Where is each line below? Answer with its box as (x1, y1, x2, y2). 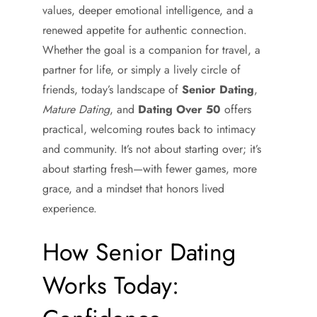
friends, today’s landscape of (42, 81, 182, 98)
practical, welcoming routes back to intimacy (42, 121, 255, 137)
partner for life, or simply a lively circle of (42, 62, 241, 78)
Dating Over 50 (138, 101, 221, 117)
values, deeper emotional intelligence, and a (42, 2, 253, 18)
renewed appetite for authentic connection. (42, 22, 247, 38)
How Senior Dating (42, 235, 236, 270)
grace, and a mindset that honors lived (42, 180, 224, 197)
